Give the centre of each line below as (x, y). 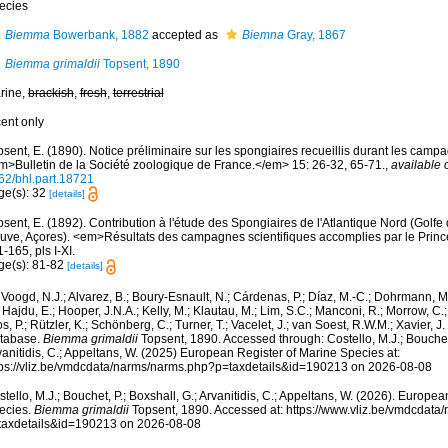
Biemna (262, 35)
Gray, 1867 (314, 35)
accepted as (184, 35)
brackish (50, 93)
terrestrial (138, 93)
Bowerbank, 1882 (99, 35)
